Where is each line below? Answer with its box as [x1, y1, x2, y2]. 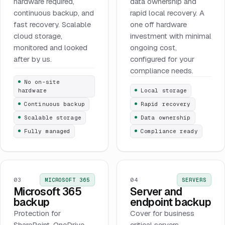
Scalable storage [24, 114, 81, 121]
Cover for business [130, 208, 194, 218]
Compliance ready [141, 127, 198, 135]
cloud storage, [14, 31, 62, 41]
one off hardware [130, 19, 187, 29]
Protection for [14, 208, 61, 218]
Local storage [141, 86, 187, 94]
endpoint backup [130, 195, 211, 209]
